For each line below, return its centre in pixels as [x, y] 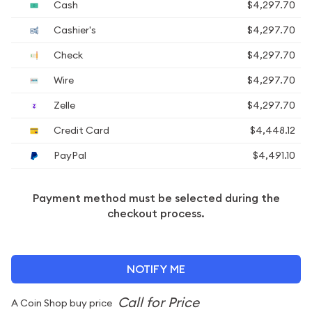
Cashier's [74, 30]
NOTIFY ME [156, 269]
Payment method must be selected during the [156, 198]
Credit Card [80, 130]
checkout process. [156, 213]
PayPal [69, 155]
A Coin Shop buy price [63, 303]
